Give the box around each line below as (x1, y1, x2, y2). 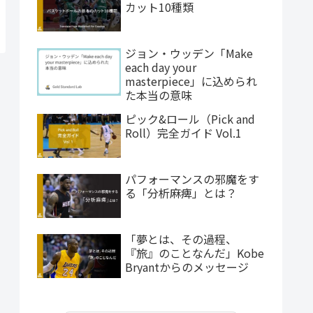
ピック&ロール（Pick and (125, 110, 255, 127)
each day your (125, 58, 196, 75)
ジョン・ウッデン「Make (125, 44, 253, 61)
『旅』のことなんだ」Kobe (125, 245, 264, 262)
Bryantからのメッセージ (125, 259, 249, 276)
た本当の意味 (125, 86, 192, 103)
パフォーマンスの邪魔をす (125, 170, 259, 187)
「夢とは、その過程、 (125, 231, 237, 248)
